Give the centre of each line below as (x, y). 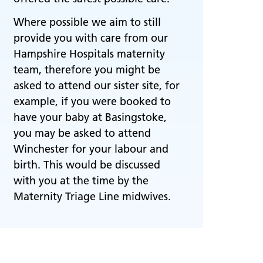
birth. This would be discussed (87, 165)
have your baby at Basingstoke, (90, 117)
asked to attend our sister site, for (97, 85)
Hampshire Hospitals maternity (89, 54)
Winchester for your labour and (91, 149)
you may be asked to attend (82, 133)
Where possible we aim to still (87, 22)
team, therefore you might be (87, 70)
